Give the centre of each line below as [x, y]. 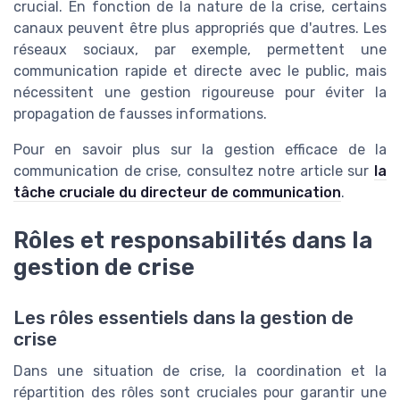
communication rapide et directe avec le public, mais [200, 71]
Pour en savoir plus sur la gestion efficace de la [200, 150]
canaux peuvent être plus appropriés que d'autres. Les [200, 29]
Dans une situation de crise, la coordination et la [200, 371]
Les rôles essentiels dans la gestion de [183, 317]
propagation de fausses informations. [140, 114]
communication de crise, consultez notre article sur [194, 171]
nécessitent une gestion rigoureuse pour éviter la [200, 93]
